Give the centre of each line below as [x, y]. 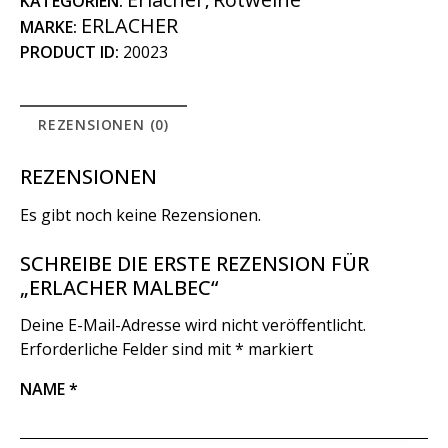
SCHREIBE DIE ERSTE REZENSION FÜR [194, 264]
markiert [278, 349]
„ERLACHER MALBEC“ [119, 288]
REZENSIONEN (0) [103, 124]
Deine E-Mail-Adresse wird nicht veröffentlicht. [193, 325]
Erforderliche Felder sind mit [127, 349]
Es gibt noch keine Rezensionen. [140, 214]
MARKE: [50, 26]
